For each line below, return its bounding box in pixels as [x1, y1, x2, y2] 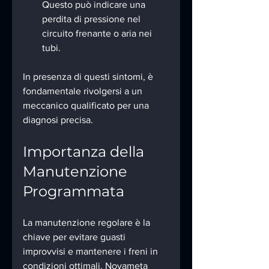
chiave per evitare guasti [23, 231, 128, 242]
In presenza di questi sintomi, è [23, 71, 156, 82]
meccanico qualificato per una [23, 100, 151, 110]
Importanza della [23, 142, 148, 160]
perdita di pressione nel [42, 13, 143, 24]
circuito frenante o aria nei [42, 28, 154, 38]
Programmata [23, 182, 124, 200]
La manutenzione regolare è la [23, 217, 153, 228]
